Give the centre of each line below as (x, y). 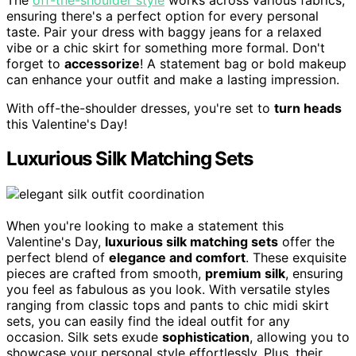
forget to (35, 63)
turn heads (308, 108)
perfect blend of (58, 258)
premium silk (245, 274)
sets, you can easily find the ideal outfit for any (148, 321)
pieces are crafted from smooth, (106, 274)
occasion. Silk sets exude (84, 337)
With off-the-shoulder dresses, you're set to (140, 108)
